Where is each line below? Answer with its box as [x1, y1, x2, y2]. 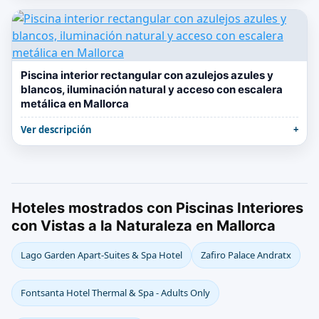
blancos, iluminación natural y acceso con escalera [21, 83, 283, 96]
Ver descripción [21, 123, 92, 136]
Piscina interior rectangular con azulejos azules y [21, 68, 273, 82]
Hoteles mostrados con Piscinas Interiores [11, 199, 303, 216]
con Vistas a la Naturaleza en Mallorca [11, 217, 276, 234]
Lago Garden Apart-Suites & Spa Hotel [21, 249, 182, 261]
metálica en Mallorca [21, 97, 129, 110]
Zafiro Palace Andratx [201, 249, 291, 261]
